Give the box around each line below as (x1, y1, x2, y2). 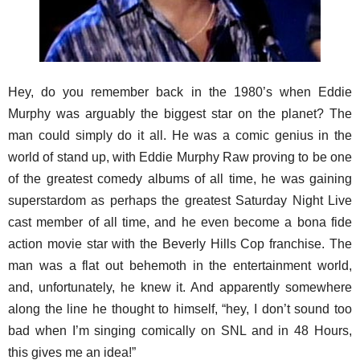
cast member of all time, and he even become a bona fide (8, 215, 352, 229)
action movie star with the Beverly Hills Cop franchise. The (8, 237, 352, 251)
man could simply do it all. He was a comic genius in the (8, 129, 352, 142)
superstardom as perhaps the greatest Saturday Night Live (8, 194, 352, 207)
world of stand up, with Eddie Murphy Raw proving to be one (8, 150, 352, 164)
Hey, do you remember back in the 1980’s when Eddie (8, 85, 352, 99)
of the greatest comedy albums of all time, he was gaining (8, 172, 352, 186)
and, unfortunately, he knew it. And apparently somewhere (8, 280, 352, 294)
